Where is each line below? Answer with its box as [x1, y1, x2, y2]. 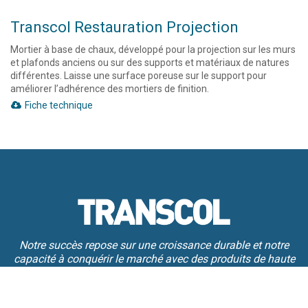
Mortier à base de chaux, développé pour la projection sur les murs [10, 44, 296, 55]
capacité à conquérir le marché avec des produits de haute [13, 252, 295, 265]
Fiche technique [22, 100, 93, 111]
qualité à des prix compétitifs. [82, 266, 225, 279]
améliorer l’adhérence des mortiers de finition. [10, 83, 209, 94]
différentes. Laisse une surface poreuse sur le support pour [10, 70, 267, 81]
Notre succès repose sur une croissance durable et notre [19, 239, 289, 252]
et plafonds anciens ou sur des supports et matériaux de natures [10, 57, 289, 68]
